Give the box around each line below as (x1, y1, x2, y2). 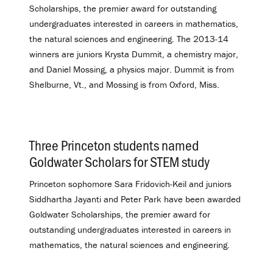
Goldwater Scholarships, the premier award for (29, 208, 210, 221)
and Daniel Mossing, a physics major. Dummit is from (29, 63, 234, 75)
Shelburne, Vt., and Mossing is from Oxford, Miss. (29, 78, 219, 90)
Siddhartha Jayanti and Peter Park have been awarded (29, 193, 241, 205)
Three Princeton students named (29, 135, 199, 155)
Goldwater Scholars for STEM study (29, 152, 210, 171)
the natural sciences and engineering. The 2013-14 (29, 32, 229, 44)
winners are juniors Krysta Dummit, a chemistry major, (29, 48, 238, 60)
